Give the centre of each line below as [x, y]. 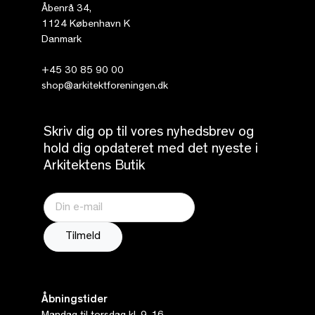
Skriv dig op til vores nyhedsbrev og [148, 133]
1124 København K [85, 25]
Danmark [61, 40]
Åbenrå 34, [66, 9]
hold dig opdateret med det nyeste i [150, 149]
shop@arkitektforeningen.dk [104, 86]
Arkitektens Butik [94, 166]
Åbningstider [74, 300]
